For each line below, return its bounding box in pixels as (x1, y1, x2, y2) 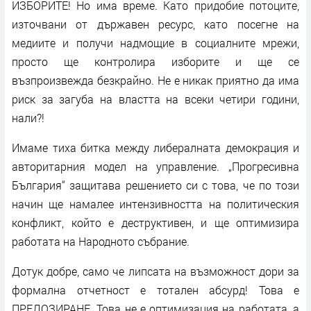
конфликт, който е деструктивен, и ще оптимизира (12, 215, 299, 230)
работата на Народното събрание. (12, 233, 190, 249)
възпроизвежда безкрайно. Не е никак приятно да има (12, 72, 299, 87)
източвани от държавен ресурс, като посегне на (12, 16, 299, 31)
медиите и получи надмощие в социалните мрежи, (12, 35, 299, 50)
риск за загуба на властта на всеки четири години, (12, 91, 299, 106)
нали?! (12, 110, 44, 125)
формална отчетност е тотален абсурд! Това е (12, 282, 299, 297)
